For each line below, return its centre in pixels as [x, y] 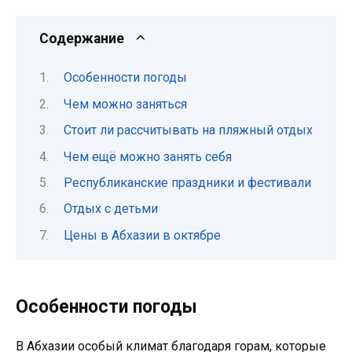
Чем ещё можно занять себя [147, 156]
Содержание [82, 38]
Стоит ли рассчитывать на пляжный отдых [188, 130]
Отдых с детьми [110, 209]
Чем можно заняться [125, 104]
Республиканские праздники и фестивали [187, 182]
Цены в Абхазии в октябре [142, 235]
